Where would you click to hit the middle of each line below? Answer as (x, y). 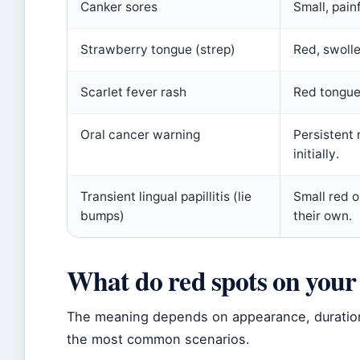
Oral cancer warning (140, 135)
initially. (316, 154)
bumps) (102, 216)
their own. (323, 216)
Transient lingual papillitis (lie (166, 196)
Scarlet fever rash (133, 92)
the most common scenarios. (158, 339)
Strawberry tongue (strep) (158, 49)
